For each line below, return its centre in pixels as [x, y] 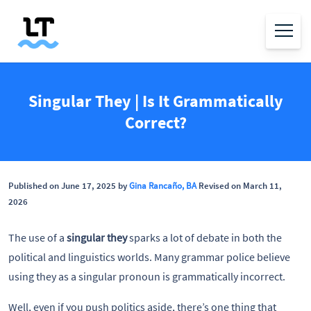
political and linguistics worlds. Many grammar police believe [149, 257]
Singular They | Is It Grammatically [155, 101]
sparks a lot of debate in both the [204, 237]
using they [32, 276]
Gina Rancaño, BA [163, 185]
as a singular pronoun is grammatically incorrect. [172, 276]
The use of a [37, 237]
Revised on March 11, [239, 185]
